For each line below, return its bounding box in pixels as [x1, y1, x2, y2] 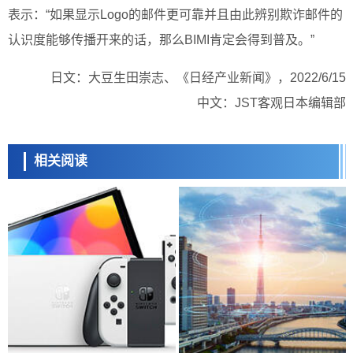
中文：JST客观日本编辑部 [197, 96, 346, 110]
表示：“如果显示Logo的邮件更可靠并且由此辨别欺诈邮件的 [8, 8, 343, 22]
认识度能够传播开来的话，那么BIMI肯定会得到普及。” [8, 33, 314, 47]
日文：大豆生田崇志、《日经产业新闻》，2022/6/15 [50, 71, 346, 85]
